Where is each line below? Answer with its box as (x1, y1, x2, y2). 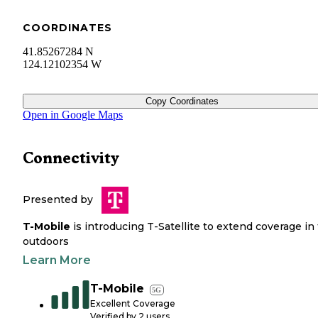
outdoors (23, 235, 69, 248)
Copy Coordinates (145, 96, 219, 107)
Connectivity (23, 149, 119, 168)
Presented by (23, 193, 93, 207)
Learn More (23, 253, 91, 268)
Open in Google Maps (23, 109, 123, 121)
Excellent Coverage (90, 298, 175, 309)
